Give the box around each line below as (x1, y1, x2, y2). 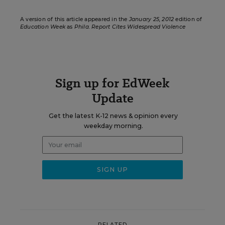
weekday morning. (83, 122, 143, 130)
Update (91, 89, 134, 107)
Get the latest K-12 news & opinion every (49, 112, 178, 120)
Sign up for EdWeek (55, 74, 170, 92)
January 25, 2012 (129, 16, 174, 23)
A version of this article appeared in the (20, 16, 129, 23)
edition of (174, 16, 202, 23)
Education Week (20, 24, 65, 30)
